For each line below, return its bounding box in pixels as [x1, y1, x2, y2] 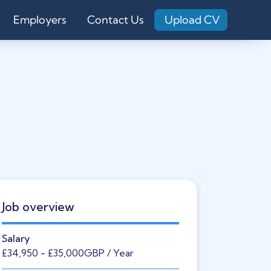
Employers [13, 13, 67, 27]
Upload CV [165, 13, 220, 27]
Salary [1, 232, 30, 244]
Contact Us [87, 13, 144, 27]
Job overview [1, 199, 74, 214]
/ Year [104, 247, 134, 259]
